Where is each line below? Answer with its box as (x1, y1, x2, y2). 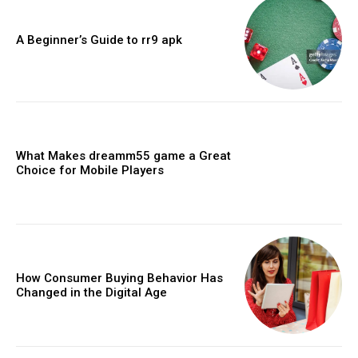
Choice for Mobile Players (16, 162, 164, 177)
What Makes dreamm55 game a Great (16, 148, 231, 163)
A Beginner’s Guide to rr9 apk (16, 33, 182, 48)
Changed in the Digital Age (16, 285, 167, 300)
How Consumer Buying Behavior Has (16, 271, 223, 286)
